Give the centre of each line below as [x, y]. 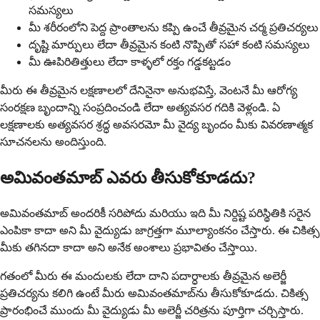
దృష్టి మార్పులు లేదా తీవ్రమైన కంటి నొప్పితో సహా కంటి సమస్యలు [169, 45]
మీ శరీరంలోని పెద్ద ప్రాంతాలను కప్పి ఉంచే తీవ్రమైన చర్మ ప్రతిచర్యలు [174, 28]
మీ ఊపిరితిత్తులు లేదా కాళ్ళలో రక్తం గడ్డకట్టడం [130, 62]
